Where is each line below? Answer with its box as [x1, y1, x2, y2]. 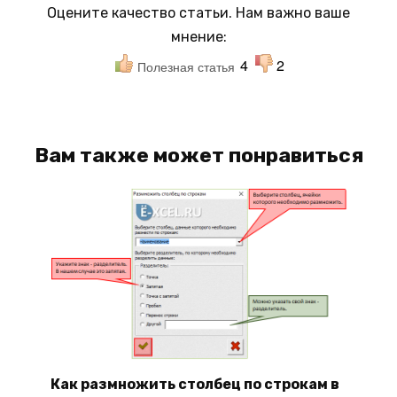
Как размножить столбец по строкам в [50, 375, 339, 393]
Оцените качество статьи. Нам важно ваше [47, 4, 350, 21]
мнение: [170, 27, 227, 45]
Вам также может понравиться [34, 142, 363, 167]
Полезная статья [136, 57, 235, 75]
